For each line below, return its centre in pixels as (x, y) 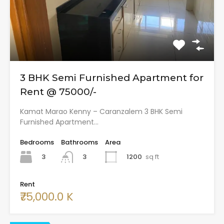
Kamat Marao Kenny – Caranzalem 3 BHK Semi (101, 111)
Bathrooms (79, 142)
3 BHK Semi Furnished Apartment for (112, 77)
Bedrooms (37, 142)
